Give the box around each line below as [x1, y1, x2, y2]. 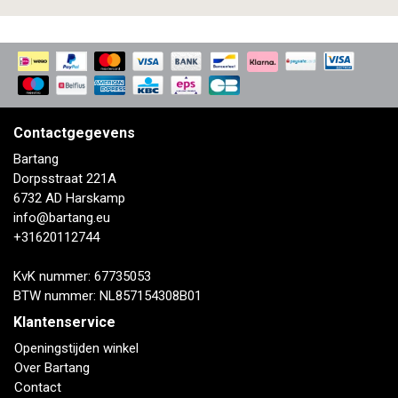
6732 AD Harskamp [13, 190, 125, 207]
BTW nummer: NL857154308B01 [13, 288, 202, 305]
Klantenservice [13, 314, 115, 331]
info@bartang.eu [13, 210, 110, 227]
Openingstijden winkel [14, 340, 139, 357]
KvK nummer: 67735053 [13, 268, 151, 285]
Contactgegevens [13, 124, 135, 142]
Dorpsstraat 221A [13, 171, 116, 187]
